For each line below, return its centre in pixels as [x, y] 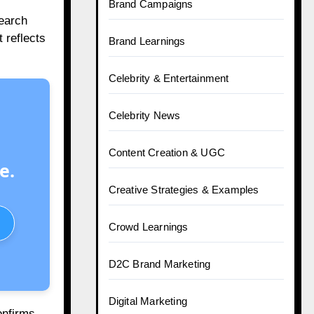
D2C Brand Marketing [159, 264]
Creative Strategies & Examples [184, 190]
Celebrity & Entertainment [169, 78]
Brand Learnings [147, 41]
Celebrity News [144, 115]
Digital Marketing [148, 301]
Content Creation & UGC [166, 152]
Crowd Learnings [148, 227]
